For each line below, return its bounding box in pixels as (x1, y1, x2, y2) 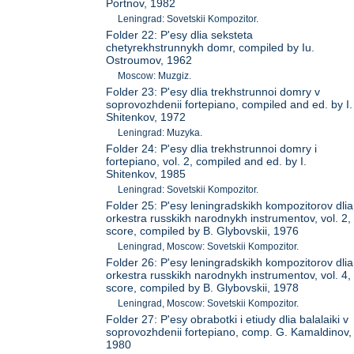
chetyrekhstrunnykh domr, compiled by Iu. (106, 40, 315, 54)
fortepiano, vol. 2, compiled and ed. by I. (106, 154, 307, 168)
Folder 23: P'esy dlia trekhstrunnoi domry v (106, 85, 321, 98)
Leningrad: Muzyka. (118, 126, 203, 138)
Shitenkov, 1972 (106, 110, 186, 123)
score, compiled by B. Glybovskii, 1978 (106, 281, 299, 294)
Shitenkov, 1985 (106, 167, 186, 180)
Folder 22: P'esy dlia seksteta (106, 28, 254, 41)
